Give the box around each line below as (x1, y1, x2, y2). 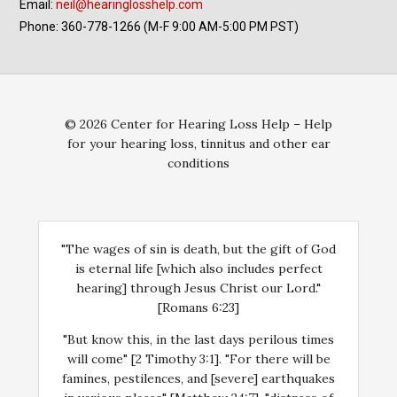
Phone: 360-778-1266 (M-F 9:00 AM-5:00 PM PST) (19, 19, 300, 34)
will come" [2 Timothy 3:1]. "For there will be (66, 351, 331, 367)
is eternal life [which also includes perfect (74, 261, 323, 276)
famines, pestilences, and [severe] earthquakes (62, 370, 335, 386)
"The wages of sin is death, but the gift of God (61, 241, 336, 257)
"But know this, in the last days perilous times (63, 331, 334, 347)
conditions (167, 155, 230, 171)
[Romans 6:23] (158, 300, 239, 315)
